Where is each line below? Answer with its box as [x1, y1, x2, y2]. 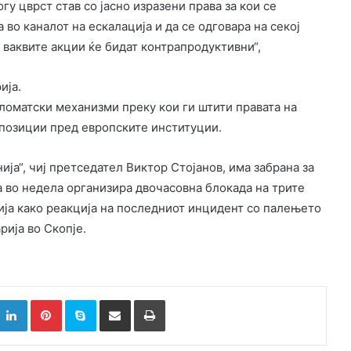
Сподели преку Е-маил [129, 293, 156, 306]
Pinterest [60, 293, 106, 306]
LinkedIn [26, 293, 67, 306]
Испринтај [164, 293, 215, 306]
